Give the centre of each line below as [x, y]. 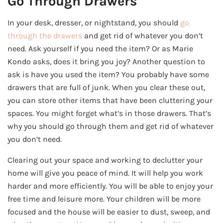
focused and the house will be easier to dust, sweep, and [109, 212]
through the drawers [45, 36]
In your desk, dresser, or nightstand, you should [93, 23]
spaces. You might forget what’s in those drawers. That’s [109, 113]
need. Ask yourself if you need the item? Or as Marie [100, 49]
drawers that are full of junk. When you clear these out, [106, 88]
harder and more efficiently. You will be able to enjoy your [110, 186]
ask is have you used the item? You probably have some [108, 75]
